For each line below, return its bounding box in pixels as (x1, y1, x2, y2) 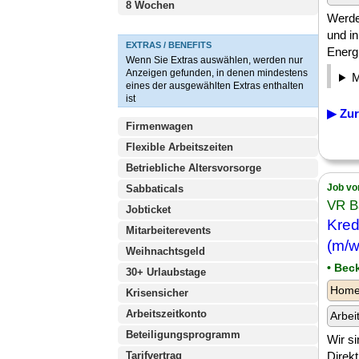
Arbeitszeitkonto (126, 308, 207, 320)
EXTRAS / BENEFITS (126, 40, 212, 50)
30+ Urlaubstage (126, 266, 206, 278)
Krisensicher (126, 287, 188, 299)
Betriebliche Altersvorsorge (126, 162, 261, 174)
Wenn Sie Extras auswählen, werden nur (126, 54, 303, 66)
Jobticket (126, 204, 171, 216)
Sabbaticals (126, 183, 184, 195)
